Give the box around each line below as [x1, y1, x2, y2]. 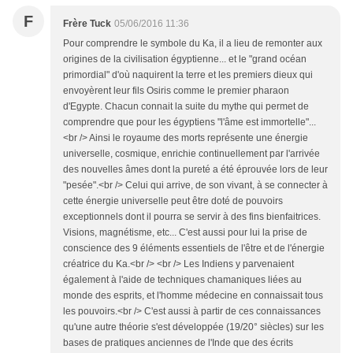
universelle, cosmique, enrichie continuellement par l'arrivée [63, 147, 320, 159]
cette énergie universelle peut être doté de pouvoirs [63, 195, 283, 206]
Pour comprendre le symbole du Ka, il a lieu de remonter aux [63, 37, 322, 49]
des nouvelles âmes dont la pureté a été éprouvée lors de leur [63, 163, 328, 175]
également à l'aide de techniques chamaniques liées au [63, 273, 302, 285]
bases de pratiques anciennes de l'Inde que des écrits [63, 336, 293, 348]
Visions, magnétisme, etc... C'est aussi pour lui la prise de [63, 226, 307, 238]
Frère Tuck [63, 17, 111, 29]
